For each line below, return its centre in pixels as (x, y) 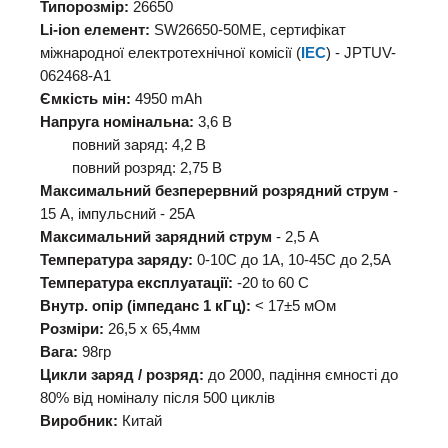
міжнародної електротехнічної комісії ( (170, 53)
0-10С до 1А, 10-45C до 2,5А (292, 260)
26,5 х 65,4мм (152, 329)
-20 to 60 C (271, 283)
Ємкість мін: (85, 99)
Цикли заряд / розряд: (122, 375)
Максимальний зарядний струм (156, 237)
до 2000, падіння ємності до (301, 375)
